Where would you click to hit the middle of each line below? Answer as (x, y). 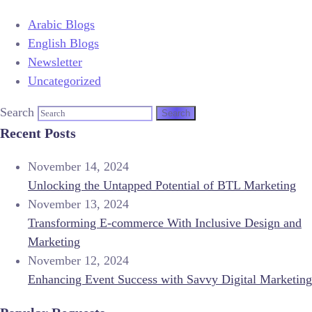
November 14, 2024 (78, 166)
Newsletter (55, 62)
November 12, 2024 (78, 260)
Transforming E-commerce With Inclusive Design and (165, 223)
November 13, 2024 (78, 204)
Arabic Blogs (61, 24)
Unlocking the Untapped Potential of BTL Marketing (162, 185)
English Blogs (63, 43)
